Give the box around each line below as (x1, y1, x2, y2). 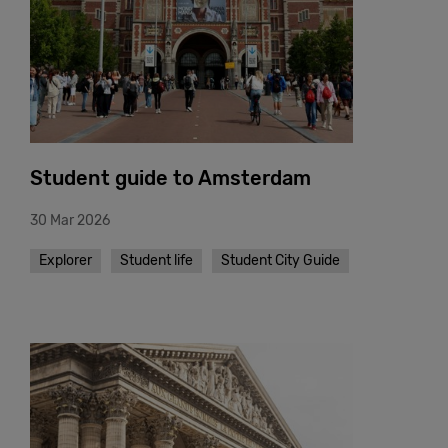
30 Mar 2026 (30, 211, 110, 229)
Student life (120, 251, 193, 269)
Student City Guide (221, 251, 340, 269)
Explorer (39, 251, 92, 269)
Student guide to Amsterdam (30, 165, 311, 190)
